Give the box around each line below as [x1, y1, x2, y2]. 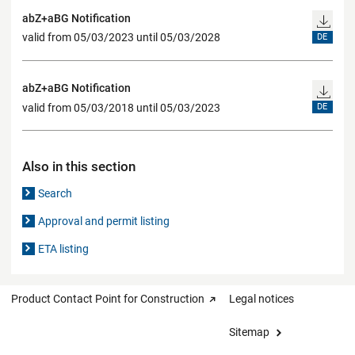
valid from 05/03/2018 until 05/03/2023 [22, 101, 220, 114]
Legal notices [229, 292, 294, 306]
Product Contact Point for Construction [11, 292, 204, 306]
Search [38, 187, 73, 200]
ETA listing [38, 242, 90, 256]
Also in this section [22, 158, 136, 175]
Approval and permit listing [38, 215, 170, 228]
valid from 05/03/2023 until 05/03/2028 [22, 31, 220, 44]
